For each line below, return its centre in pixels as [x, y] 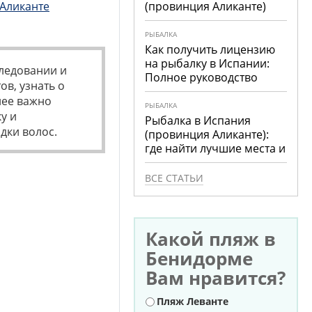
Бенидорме [200, 258]
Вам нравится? [216, 278]
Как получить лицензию [210, 49]
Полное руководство [202, 77]
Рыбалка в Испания [198, 120]
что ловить [175, 162]
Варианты [171, 301]
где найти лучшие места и [216, 148]
